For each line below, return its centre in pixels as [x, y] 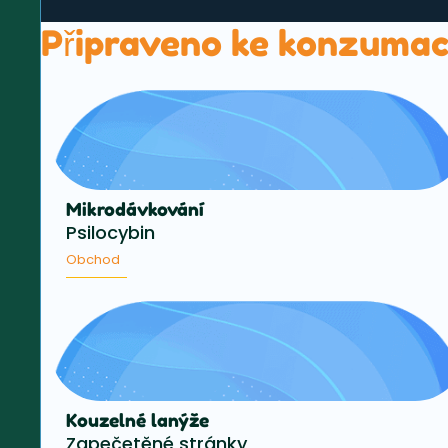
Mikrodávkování [135, 209]
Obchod [93, 259]
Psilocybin [110, 232]
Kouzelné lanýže [137, 420]
